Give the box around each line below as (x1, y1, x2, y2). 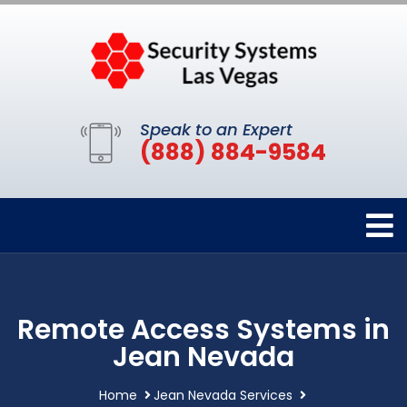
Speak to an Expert (140, 118, 293, 142)
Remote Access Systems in (17, 311, 390, 350)
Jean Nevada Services (153, 386, 293, 405)
